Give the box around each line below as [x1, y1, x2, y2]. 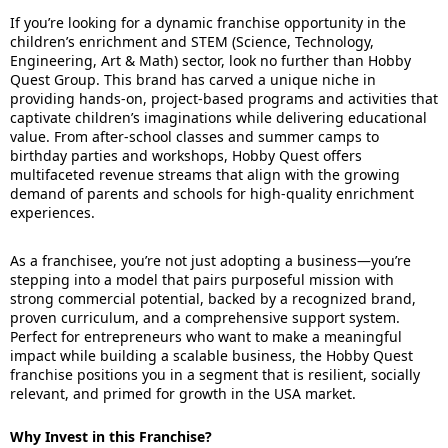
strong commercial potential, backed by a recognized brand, [10, 289, 416, 308]
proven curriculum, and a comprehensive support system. [10, 308, 400, 327]
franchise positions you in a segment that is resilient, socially [10, 365, 420, 384]
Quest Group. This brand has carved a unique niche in [10, 70, 376, 89]
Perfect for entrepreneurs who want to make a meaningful [10, 327, 402, 346]
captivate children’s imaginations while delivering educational [10, 108, 427, 127]
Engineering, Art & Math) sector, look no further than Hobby [10, 51, 411, 70]
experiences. [10, 203, 95, 222]
